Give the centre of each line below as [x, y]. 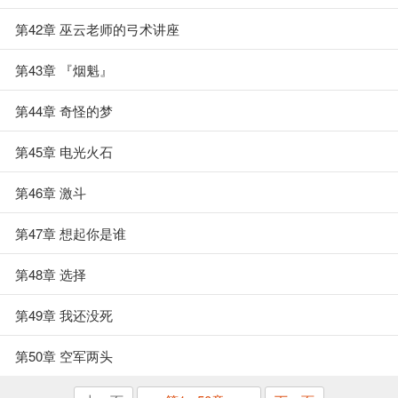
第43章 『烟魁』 [64, 70]
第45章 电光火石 [64, 151]
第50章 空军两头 [64, 356]
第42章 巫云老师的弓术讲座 [97, 29]
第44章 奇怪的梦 [64, 111]
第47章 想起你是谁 [71, 233]
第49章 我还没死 [64, 315]
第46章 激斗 [51, 192]
